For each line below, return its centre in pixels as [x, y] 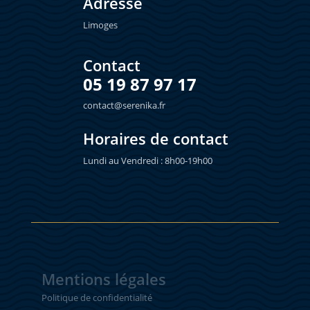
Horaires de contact [155, 138]
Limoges [100, 25]
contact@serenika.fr [124, 105]
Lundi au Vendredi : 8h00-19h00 [147, 161]
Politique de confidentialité [97, 298]
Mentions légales [103, 279]
